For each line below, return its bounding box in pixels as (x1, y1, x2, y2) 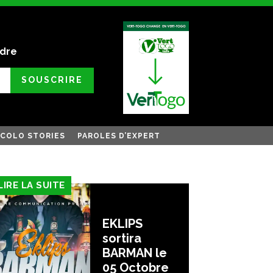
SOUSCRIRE (21, 75, 83, 85)
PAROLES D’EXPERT (77, 131, 160, 140)
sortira (102, 230, 141, 246)
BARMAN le (102, 245, 167, 260)
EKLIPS (102, 216, 143, 231)
